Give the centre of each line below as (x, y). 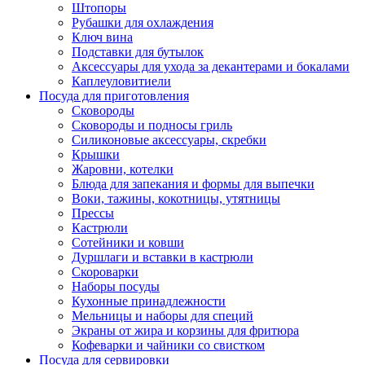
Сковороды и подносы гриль (152, 125)
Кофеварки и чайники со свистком (168, 345)
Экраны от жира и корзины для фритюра (185, 331)
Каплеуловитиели (121, 81)
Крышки (96, 155)
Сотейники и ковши (128, 243)
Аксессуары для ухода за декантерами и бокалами (211, 67)
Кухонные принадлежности (149, 301)
